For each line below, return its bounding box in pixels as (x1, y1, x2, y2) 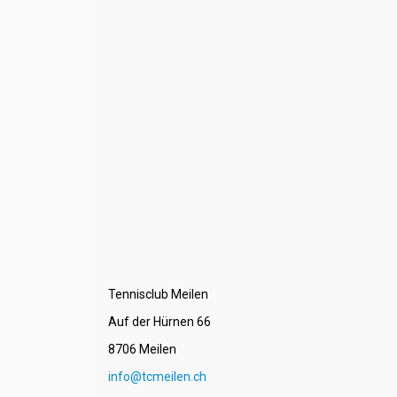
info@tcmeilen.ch (108, 370, 206, 384)
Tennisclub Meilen (108, 287, 208, 301)
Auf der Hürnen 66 (108, 315, 211, 329)
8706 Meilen (108, 342, 176, 356)
